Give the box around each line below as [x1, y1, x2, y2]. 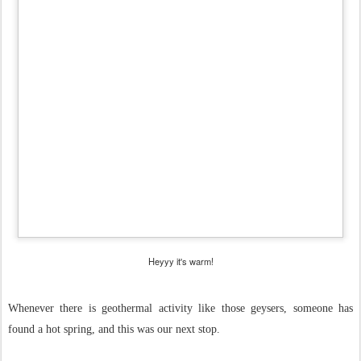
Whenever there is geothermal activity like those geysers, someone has [8, 302, 353, 314]
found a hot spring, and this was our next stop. [8, 323, 220, 335]
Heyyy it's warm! [147, 255, 214, 268]
